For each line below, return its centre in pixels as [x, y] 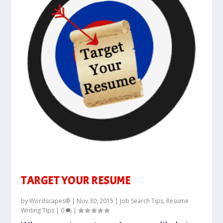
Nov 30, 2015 [95, 201]
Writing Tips [38, 211]
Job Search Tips [142, 201]
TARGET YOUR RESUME [76, 181]
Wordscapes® [50, 201]
